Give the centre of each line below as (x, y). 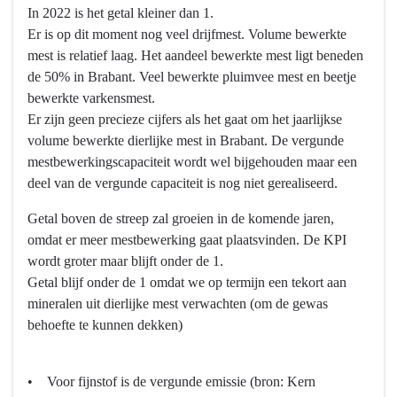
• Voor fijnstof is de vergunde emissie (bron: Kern (171, 382)
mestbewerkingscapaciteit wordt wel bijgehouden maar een (192, 162)
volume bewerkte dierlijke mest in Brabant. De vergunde (186, 141)
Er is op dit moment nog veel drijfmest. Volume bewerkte (187, 35)
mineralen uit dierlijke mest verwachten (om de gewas (178, 304)
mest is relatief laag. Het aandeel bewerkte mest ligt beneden (195, 56)
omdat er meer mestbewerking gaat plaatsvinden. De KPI (187, 240)
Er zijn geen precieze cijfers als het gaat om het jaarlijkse (185, 120)
